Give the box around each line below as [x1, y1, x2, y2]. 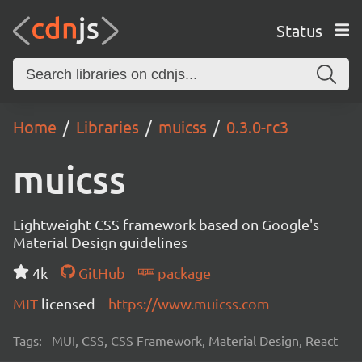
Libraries [76, 116, 139, 137]
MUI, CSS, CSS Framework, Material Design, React [52, 332, 338, 348]
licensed [41, 295, 95, 312]
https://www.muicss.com [108, 295, 270, 312]
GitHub [74, 264, 125, 281]
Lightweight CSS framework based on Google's [13, 216, 319, 233]
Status [276, 19, 322, 40]
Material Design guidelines [13, 234, 187, 250]
